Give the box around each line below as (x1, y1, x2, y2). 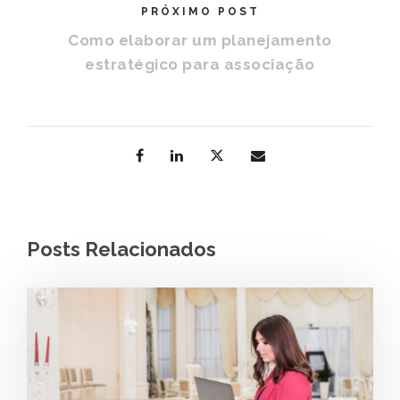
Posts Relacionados (27, 237, 216, 261)
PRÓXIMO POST (140, 4, 260, 18)
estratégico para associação (85, 54, 315, 73)
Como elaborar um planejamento (68, 30, 332, 49)
